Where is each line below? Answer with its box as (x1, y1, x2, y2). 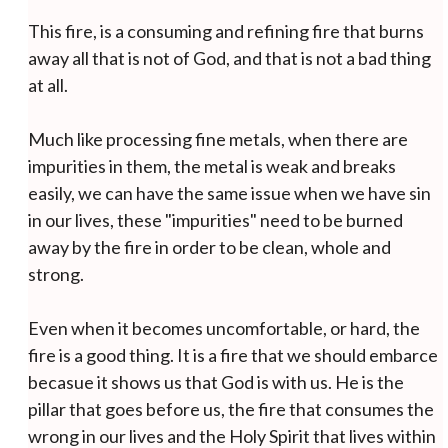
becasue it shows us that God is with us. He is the (27, 370, 404, 393)
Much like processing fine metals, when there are (27, 127, 408, 150)
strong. (27, 262, 87, 285)
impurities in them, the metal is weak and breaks (27, 154, 396, 177)
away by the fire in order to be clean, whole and (27, 235, 391, 258)
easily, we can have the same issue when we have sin (27, 181, 431, 204)
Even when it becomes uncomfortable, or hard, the (27, 316, 420, 339)
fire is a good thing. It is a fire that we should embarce (27, 343, 438, 366)
